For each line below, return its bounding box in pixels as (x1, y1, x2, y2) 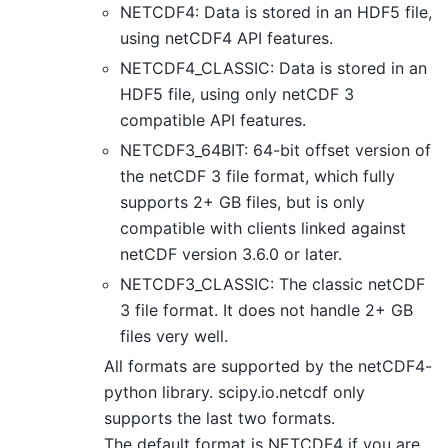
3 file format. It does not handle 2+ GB (120, 299, 413, 320)
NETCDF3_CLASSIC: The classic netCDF (120, 273, 425, 294)
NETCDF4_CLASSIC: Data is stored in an (120, 57, 427, 78)
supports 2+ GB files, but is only (120, 191, 365, 212)
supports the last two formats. (104, 407, 335, 428)
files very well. (120, 325, 228, 346)
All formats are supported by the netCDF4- (104, 355, 432, 376)
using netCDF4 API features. (120, 27, 333, 48)
